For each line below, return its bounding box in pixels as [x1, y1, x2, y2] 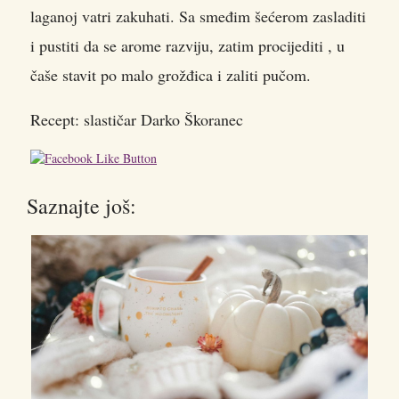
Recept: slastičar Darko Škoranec [30, 108, 243, 130]
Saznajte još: [27, 191, 136, 220]
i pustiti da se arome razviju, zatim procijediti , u [30, 34, 345, 56]
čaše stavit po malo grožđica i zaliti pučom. [30, 63, 311, 85]
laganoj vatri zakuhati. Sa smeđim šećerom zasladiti [30, 4, 366, 27]
